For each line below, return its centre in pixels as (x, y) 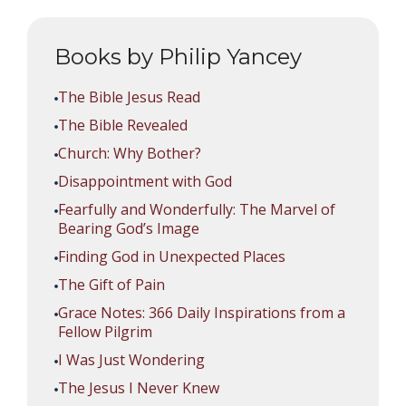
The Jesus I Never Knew (139, 388)
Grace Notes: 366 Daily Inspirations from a (202, 313)
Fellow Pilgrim (105, 332)
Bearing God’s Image (129, 228)
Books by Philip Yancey (178, 57)
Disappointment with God (145, 181)
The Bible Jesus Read (129, 97)
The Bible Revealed (123, 125)
